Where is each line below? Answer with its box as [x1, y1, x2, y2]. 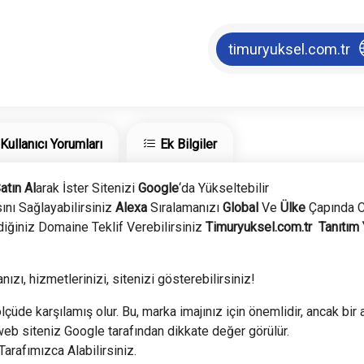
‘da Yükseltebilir [179, 180, 270, 197]
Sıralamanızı [147, 200, 220, 216]
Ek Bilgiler [160, 136, 218, 153]
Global [219, 200, 259, 216]
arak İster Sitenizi [36, 180, 139, 197]
